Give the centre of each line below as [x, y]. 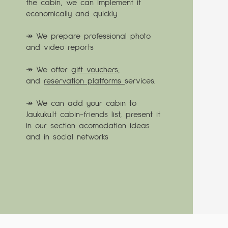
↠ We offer [49, 70]
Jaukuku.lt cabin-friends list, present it [93, 115]
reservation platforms [84, 81]
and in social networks [67, 137]
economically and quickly [72, 14]
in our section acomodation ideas [88, 126]
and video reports [60, 48]
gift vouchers [95, 70]
